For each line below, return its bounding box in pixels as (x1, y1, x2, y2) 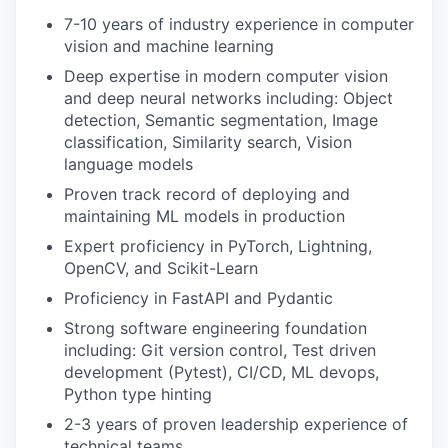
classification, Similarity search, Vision (64, 132, 352, 152)
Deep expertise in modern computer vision (64, 66, 388, 86)
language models (64, 154, 193, 174)
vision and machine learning (64, 36, 274, 56)
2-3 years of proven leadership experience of (64, 414, 408, 434)
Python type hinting (64, 384, 212, 404)
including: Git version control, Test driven (64, 340, 376, 360)
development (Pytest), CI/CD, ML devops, (64, 362, 379, 382)
